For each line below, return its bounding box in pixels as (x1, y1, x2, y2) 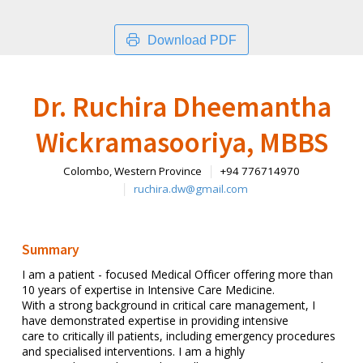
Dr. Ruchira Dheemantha (32, 89, 331, 125)
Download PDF (147, 32, 237, 47)
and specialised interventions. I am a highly (21, 344, 245, 360)
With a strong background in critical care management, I (21, 297, 315, 314)
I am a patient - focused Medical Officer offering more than (21, 267, 333, 283)
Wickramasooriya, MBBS (35, 125, 328, 160)
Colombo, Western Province (63, 163, 203, 178)
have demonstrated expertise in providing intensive (21, 313, 288, 329)
